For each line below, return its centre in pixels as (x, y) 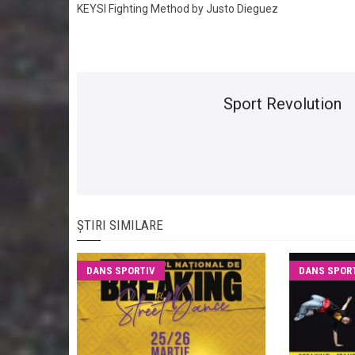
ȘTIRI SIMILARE (120, 225)
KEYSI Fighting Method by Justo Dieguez (177, 8)
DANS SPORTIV (121, 270)
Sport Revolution (282, 103)
